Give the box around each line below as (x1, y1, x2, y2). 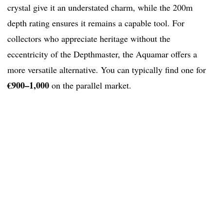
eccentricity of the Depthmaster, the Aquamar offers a (7, 48, 197, 60)
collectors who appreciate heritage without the (7, 33, 170, 45)
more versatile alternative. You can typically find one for (7, 64, 206, 76)
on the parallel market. (49, 79, 131, 91)
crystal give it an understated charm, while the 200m (7, 1, 193, 14)
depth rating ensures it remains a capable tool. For (7, 17, 184, 29)
